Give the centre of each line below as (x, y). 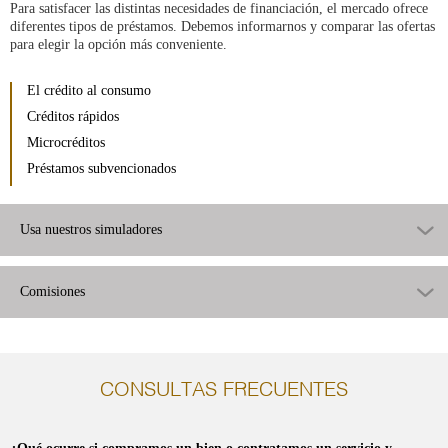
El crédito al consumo (89, 90)
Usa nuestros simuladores (91, 229)
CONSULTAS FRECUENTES (224, 390)
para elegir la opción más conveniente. (118, 44)
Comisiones (52, 291)
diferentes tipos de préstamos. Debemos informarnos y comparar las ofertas (222, 26)
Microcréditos (66, 142)
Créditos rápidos (73, 116)
